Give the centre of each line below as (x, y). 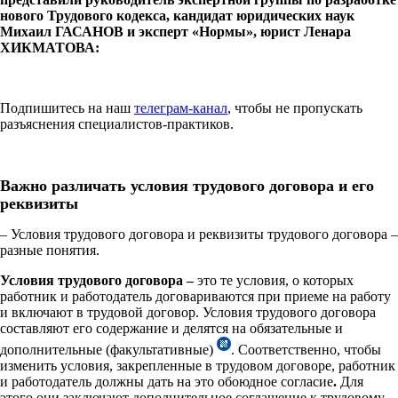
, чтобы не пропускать (295, 107)
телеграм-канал (181, 107)
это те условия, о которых (274, 280)
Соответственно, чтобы (310, 349)
